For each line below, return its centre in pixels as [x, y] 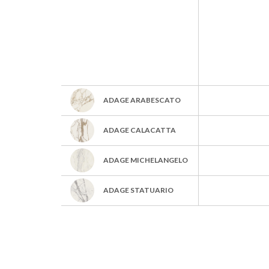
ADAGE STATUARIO [138, 190]
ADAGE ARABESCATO [142, 100]
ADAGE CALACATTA [140, 130]
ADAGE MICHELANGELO [146, 160]
